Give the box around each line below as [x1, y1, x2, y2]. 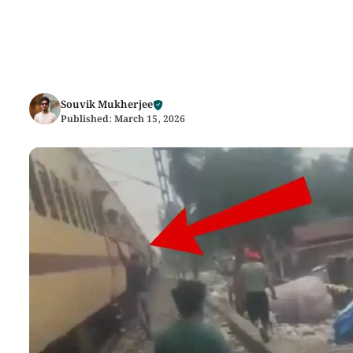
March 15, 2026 [114, 112, 185, 127]
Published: [61, 112, 114, 127]
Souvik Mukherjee [61, 97, 153, 113]
